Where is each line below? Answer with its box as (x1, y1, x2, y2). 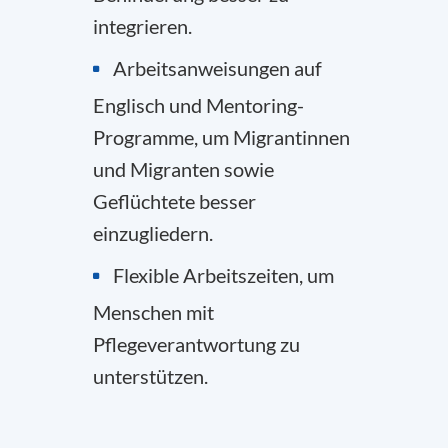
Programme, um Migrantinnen (93, 124, 350, 149)
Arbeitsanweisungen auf (113, 55, 322, 80)
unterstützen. (93, 363, 208, 388)
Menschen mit (93, 299, 214, 324)
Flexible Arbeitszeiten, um (113, 262, 334, 287)
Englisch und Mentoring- (93, 92, 304, 117)
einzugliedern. (93, 220, 213, 245)
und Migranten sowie (93, 156, 274, 181)
